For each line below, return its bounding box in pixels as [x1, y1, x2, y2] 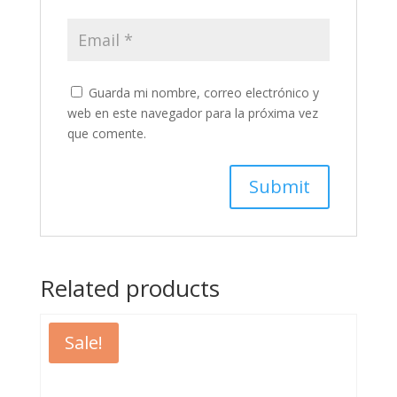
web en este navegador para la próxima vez [66, 105, 318, 122]
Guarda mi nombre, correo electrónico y [88, 84, 319, 102]
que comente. [66, 125, 146, 143]
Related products [39, 272, 220, 305]
